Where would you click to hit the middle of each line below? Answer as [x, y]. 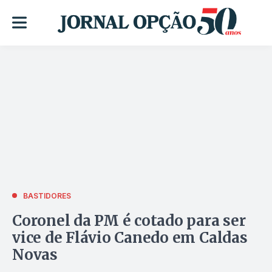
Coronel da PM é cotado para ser [129, 220]
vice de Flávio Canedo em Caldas [130, 237]
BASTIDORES [47, 195]
